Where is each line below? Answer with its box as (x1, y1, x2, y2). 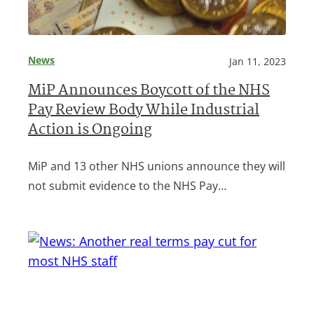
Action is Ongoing (28, 119, 152, 143)
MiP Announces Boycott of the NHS (28, 80, 270, 104)
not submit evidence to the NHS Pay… (28, 178, 226, 194)
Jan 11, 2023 (229, 55, 286, 69)
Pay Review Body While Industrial (28, 100, 259, 123)
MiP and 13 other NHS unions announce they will (28, 158, 285, 175)
